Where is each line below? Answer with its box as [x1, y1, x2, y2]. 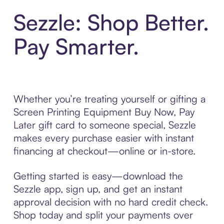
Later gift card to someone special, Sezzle [13, 118, 196, 131]
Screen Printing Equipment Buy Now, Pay [13, 105, 194, 118]
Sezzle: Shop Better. [13, 8, 209, 36]
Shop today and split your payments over [13, 208, 193, 221]
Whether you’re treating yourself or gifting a [13, 92, 205, 105]
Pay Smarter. [13, 32, 139, 60]
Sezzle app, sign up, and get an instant [13, 182, 182, 195]
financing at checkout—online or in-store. [13, 144, 195, 157]
